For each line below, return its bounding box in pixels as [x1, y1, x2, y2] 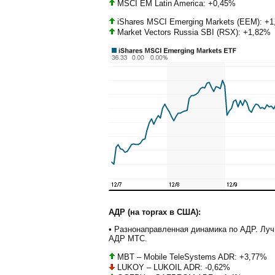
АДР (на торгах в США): [109, 207, 201, 217]
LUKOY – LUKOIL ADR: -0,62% [115, 262, 230, 272]
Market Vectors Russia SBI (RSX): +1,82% [115, 27, 271, 37]
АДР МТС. [109, 234, 147, 244]
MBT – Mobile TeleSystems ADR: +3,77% [115, 252, 267, 261]
